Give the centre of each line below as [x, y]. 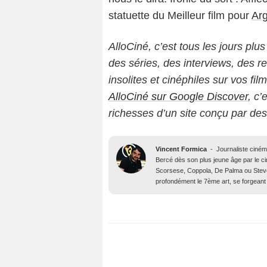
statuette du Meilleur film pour [180, 16]
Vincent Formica [181, 149]
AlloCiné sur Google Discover [178, 97]
